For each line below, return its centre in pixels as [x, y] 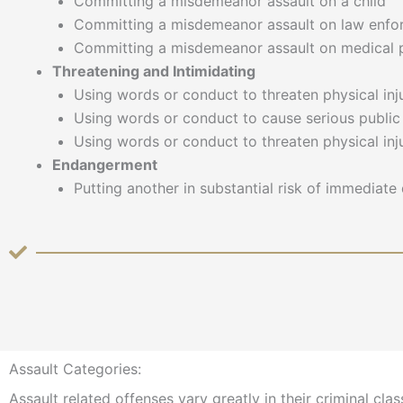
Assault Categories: [75, 369]
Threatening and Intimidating [154, 71]
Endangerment [105, 164]
